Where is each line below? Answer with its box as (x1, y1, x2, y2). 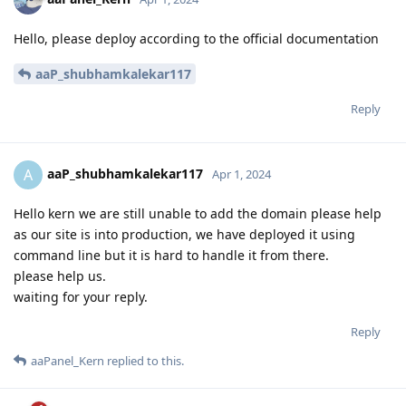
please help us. (14, 267, 106, 285)
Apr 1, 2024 (212, 166, 271, 183)
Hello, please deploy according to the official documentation (14, 30, 379, 48)
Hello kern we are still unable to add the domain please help (14, 205, 382, 223)
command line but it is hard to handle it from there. (14, 246, 329, 265)
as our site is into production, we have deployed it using (14, 226, 355, 244)
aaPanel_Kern (31, 353, 104, 370)
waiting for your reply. (14, 288, 148, 306)
